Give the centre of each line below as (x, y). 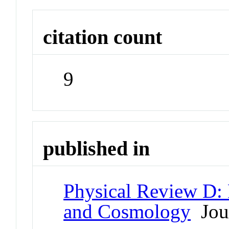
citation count (103, 37)
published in (97, 148)
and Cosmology (127, 211)
